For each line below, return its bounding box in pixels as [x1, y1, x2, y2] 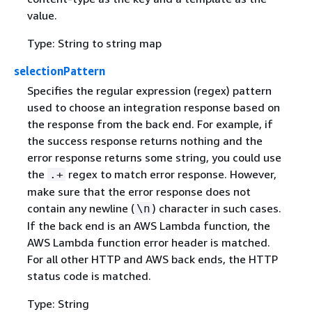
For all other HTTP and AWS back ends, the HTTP [26, 251, 278, 266]
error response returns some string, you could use [26, 150, 281, 164]
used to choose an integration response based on [26, 100, 280, 114]
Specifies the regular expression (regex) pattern [26, 83, 272, 97]
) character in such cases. [152, 201, 281, 215]
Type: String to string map [26, 36, 162, 51]
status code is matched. [26, 268, 151, 283]
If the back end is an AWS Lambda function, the [26, 218, 270, 233]
